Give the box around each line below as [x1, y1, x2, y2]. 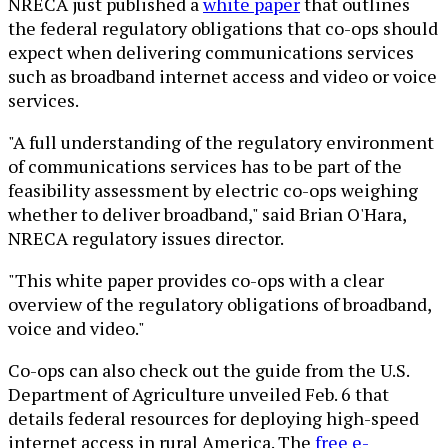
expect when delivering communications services [8, 39, 414, 64]
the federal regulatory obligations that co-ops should [8, 15, 438, 40]
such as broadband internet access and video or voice [8, 63, 437, 88]
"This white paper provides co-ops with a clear [8, 267, 384, 292]
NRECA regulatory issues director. [8, 225, 284, 250]
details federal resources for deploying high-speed [8, 405, 419, 430]
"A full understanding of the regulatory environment [8, 129, 434, 154]
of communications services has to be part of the [8, 153, 402, 178]
